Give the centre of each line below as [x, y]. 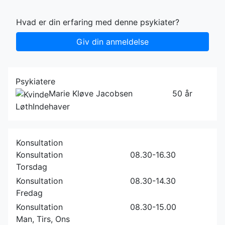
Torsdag [32, 166]
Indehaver [51, 106]
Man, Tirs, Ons [43, 219]
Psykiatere [35, 81]
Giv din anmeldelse [113, 42]
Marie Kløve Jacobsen [91, 93]
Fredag [29, 193]
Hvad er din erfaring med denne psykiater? [98, 22]
